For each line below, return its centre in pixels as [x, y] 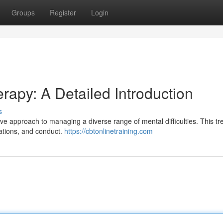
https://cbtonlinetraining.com [109, 131]
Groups [23, 12]
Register [63, 12]
